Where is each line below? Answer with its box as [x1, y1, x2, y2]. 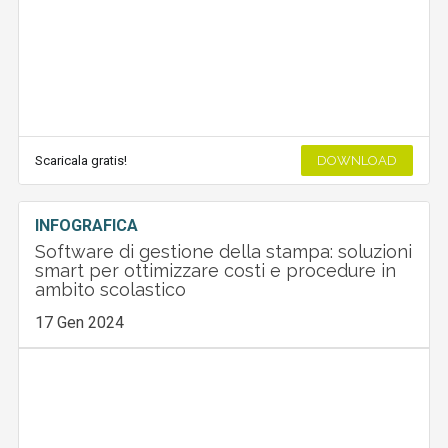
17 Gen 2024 [35, 312, 125, 332]
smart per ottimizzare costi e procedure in [35, 259, 397, 281]
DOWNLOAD [316, 152, 397, 168]
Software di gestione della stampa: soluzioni [35, 240, 413, 262]
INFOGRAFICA [35, 215, 139, 235]
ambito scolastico [35, 278, 187, 300]
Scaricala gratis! [35, 152, 128, 168]
